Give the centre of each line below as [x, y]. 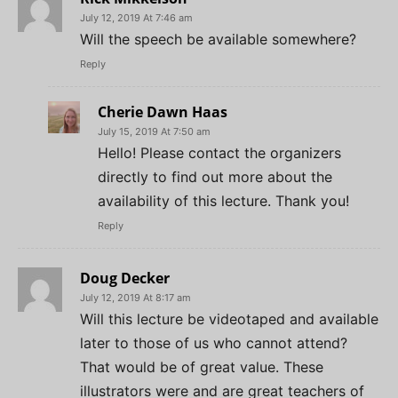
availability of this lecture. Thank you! [223, 200]
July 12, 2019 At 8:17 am [135, 297]
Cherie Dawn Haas [163, 111]
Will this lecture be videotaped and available [229, 318]
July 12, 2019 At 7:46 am [136, 17]
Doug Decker [125, 278]
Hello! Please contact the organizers [219, 152]
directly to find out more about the [215, 176]
